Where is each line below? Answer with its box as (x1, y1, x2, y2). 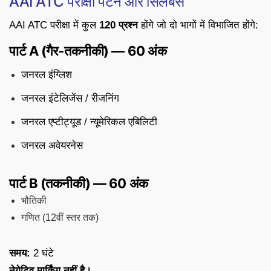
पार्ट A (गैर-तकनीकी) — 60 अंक (9, 42, 167, 59)
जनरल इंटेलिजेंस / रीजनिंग (21, 92, 119, 104)
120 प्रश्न (99, 19, 138, 31)
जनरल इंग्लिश (21, 68, 72, 80)
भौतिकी (21, 195, 47, 206)
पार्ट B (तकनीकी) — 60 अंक (9, 175, 148, 191)
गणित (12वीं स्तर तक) (21, 212, 99, 223)
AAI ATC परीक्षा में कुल (9, 19, 99, 31)
